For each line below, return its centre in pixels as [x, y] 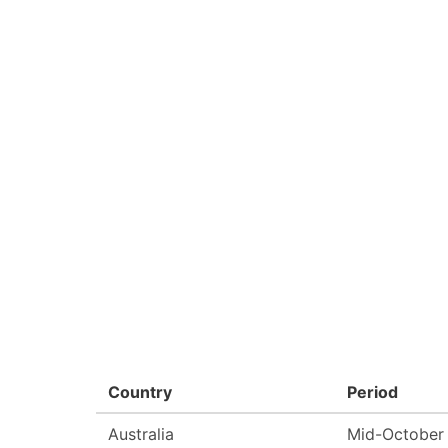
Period [372, 391]
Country [140, 391]
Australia [141, 433]
